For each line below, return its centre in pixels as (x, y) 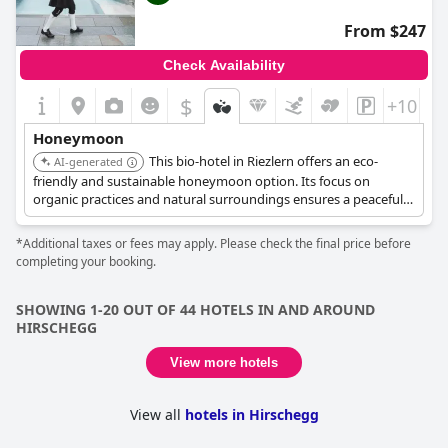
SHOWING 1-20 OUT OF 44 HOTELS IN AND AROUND (195, 309)
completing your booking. (86, 261)
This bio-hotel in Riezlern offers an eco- (263, 161)
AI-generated (88, 161)
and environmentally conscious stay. (141, 217)
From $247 (385, 31)
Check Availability (224, 65)
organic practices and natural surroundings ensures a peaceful (218, 199)
